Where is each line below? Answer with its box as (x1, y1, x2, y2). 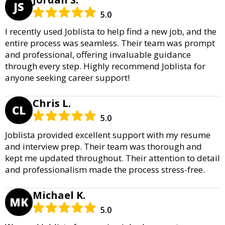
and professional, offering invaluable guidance (5, 48, 191, 60)
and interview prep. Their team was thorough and (5, 140, 202, 152)
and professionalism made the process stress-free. (5, 163, 205, 175)
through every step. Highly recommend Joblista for (5, 60, 205, 72)
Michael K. (33, 188, 85, 202)
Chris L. (33, 96, 71, 110)
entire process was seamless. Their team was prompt (5, 37, 215, 49)
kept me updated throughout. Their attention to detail (5, 152, 220, 164)
